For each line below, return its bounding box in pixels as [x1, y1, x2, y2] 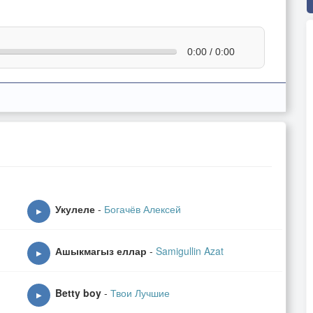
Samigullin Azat [156, 244, 224, 258]
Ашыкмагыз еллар [55, 244, 147, 258]
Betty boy [55, 286, 104, 300]
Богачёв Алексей [104, 202, 181, 216]
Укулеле [55, 202, 95, 216]
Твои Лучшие [110, 286, 170, 300]
